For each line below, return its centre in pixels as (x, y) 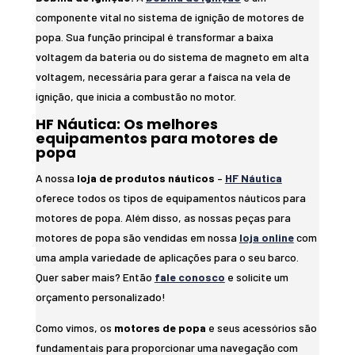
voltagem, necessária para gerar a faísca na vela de (163, 76)
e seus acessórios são (261, 327)
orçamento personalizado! (100, 296)
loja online (266, 237)
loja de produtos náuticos (145, 177)
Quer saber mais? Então (95, 277)
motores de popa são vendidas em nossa (137, 237)
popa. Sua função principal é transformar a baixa (154, 36)
